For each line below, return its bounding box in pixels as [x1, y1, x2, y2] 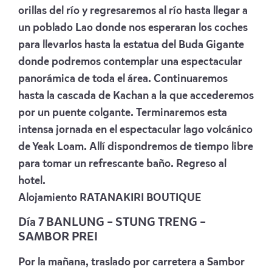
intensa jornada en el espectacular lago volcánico [18, 124, 253, 135]
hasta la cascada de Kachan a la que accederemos [18, 90, 254, 101]
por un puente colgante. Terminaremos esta [18, 107, 227, 118]
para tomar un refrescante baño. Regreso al [18, 158, 226, 169]
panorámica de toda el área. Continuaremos [18, 73, 228, 84]
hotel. [18, 175, 46, 186]
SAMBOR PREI [18, 231, 98, 243]
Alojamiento [18, 192, 80, 203]
